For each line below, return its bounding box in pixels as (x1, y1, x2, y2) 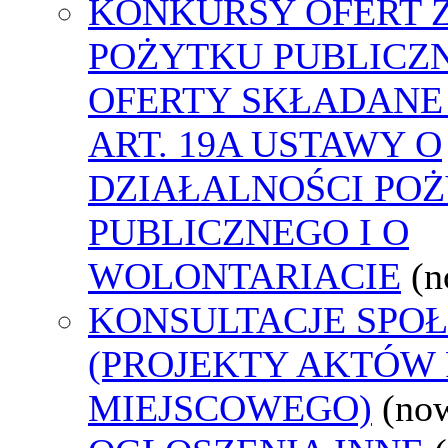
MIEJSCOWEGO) (88, 386, 372, 429)
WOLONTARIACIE (88, 254, 401, 297)
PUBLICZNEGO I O (88, 210, 409, 253)
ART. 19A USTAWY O (88, 122, 442, 165)
